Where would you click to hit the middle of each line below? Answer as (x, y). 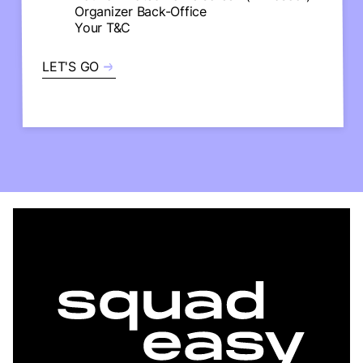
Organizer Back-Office (141, 11)
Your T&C (102, 28)
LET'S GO (70, 66)
